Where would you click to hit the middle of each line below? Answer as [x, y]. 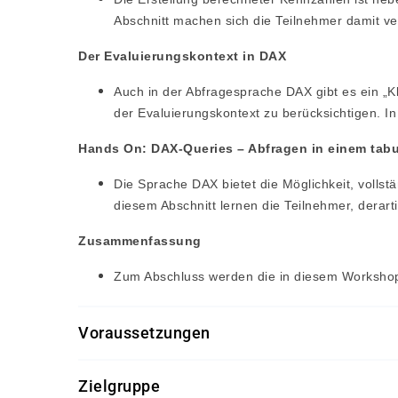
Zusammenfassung [140, 241]
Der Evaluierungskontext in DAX [182, 56]
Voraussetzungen [144, 333]
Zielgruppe [119, 386]
